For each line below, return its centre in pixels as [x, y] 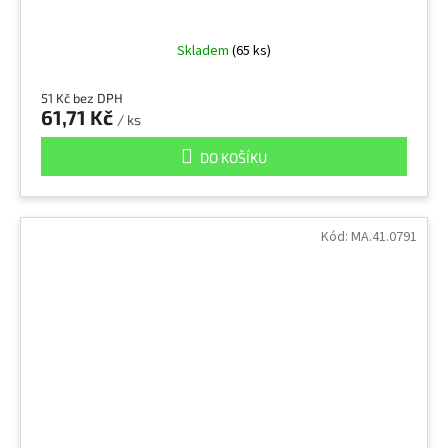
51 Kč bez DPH [82, 98]
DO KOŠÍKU [233, 158]
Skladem [204, 51]
